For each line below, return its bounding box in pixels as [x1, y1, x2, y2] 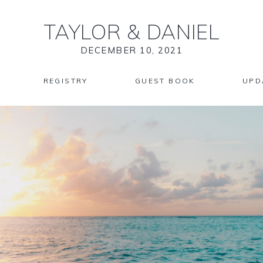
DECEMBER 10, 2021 [80, 45, 183, 56]
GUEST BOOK [134, 76, 195, 85]
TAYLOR [43, 19, 127, 45]
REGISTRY [43, 76, 88, 85]
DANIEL [140, 19, 220, 45]
